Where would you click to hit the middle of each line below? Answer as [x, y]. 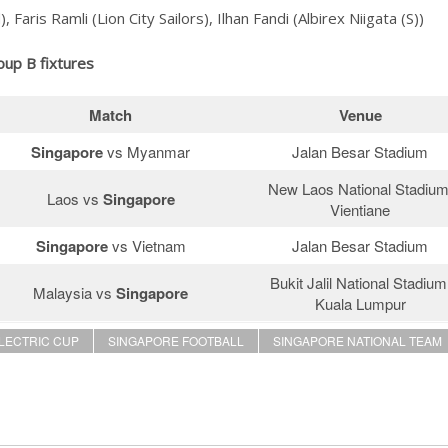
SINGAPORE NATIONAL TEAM [357, 341]
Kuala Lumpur [360, 304]
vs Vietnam [148, 246]
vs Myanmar [148, 152]
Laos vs [74, 199]
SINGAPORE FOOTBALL [176, 341]
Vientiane [360, 210]
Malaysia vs [74, 293]
